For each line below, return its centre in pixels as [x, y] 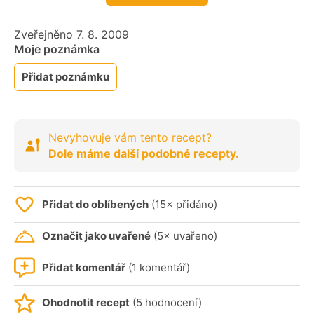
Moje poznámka [57, 49]
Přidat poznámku [66, 77]
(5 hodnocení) [166, 303]
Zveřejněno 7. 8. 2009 [71, 35]
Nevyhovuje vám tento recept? [130, 138]
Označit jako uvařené [96, 236]
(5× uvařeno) [184, 236]
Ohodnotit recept [86, 303]
